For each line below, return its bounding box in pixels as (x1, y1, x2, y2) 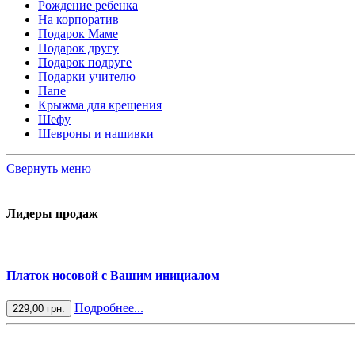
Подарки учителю (38, 69, 136, 83)
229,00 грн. (13, 302, 65, 315)
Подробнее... (74, 300, 143, 315)
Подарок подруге (38, 55, 132, 69)
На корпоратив (38, 12, 119, 26)
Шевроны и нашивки (38, 126, 154, 140)
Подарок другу (38, 40, 119, 55)
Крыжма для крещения (38, 97, 162, 112)
